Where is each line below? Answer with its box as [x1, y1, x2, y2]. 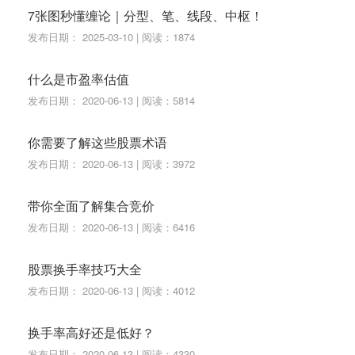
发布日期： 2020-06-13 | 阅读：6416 [28, 219, 195, 235]
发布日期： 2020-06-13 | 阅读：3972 [28, 155, 195, 171]
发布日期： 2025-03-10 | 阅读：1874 [28, 29, 195, 44]
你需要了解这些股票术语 [28, 132, 167, 151]
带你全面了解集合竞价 [28, 196, 155, 215]
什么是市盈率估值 [28, 69, 129, 88]
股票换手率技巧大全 [28, 259, 142, 278]
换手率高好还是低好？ [28, 323, 155, 342]
